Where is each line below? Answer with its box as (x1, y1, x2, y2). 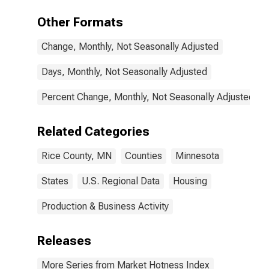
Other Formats (37, 15, 123, 29)
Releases (37, 234, 91, 248)
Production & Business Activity (41, 201, 169, 212)
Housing (173, 175, 207, 187)
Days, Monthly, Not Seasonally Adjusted (41, 66, 207, 77)
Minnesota (175, 150, 219, 162)
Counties (125, 150, 162, 162)
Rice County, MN (41, 150, 112, 162)
